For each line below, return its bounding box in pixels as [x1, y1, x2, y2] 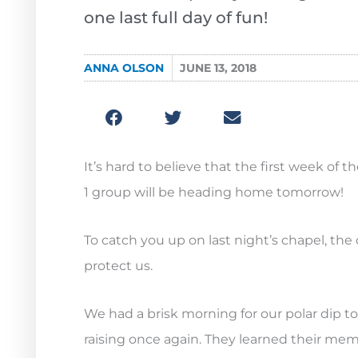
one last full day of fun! [84, 7, 268, 27]
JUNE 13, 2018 [180, 60, 257, 75]
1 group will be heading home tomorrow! [84, 185, 344, 201]
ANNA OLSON [84, 60, 164, 75]
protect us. [84, 258, 153, 274]
